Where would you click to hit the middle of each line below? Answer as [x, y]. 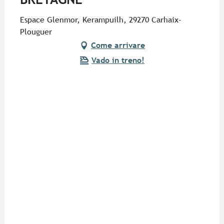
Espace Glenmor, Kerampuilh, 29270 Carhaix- [101, 20]
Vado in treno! [118, 60]
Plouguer [36, 32]
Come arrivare [118, 45]
